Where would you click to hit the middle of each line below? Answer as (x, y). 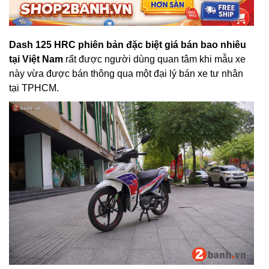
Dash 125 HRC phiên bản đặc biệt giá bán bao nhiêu (128, 45)
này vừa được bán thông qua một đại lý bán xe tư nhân (126, 74)
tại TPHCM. (34, 88)
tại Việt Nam (36, 59)
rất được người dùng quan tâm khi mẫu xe (154, 59)
